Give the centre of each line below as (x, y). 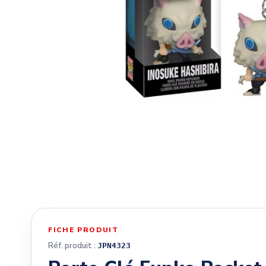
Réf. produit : (73, 246)
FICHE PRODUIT (83, 230)
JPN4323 (114, 246)
